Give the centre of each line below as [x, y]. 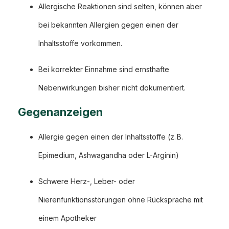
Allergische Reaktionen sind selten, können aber [120, 7]
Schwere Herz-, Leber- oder [87, 181]
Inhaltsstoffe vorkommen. [80, 43]
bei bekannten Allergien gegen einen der [108, 25]
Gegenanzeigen [60, 112]
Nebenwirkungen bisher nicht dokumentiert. [112, 88]
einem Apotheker [67, 218]
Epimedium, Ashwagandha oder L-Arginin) [109, 155]
